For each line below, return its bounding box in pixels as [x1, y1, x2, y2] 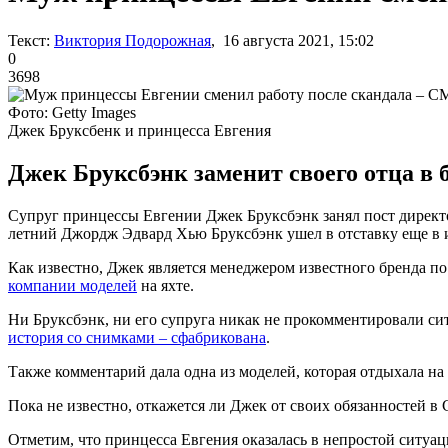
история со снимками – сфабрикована [8, 328, 266, 346]
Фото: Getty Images [8, 103, 136, 121]
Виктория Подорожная [54, 31, 211, 49]
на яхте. [137, 276, 194, 294]
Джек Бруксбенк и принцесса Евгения [8, 121, 271, 139]
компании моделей [8, 276, 137, 294]
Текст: [8, 31, 50, 49]
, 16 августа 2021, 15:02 [211, 31, 374, 49]
